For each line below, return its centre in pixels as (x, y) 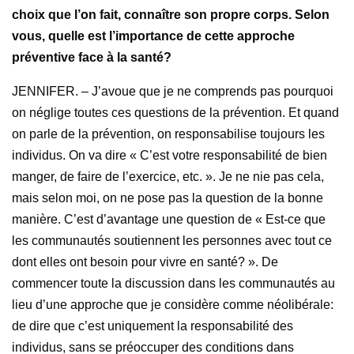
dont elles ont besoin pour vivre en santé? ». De (145, 262)
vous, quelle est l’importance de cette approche (154, 36)
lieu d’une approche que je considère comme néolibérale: (173, 305)
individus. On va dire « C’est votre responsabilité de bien (170, 156)
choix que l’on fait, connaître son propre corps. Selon (171, 15)
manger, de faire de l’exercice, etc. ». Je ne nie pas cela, (168, 177)
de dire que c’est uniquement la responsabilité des (153, 326)
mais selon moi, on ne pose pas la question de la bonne (168, 198)
